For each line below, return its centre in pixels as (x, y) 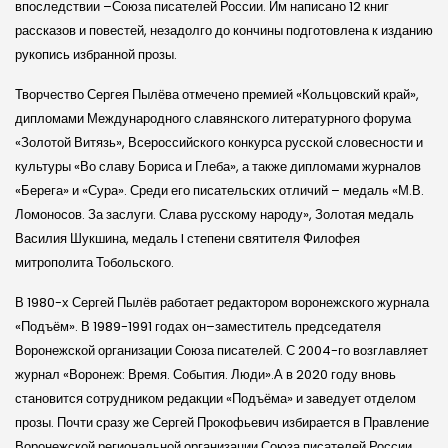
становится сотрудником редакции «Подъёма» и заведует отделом (215, 398)
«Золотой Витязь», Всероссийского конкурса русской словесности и (219, 142)
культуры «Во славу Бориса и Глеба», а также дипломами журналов (218, 166)
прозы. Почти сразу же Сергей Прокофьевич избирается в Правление (222, 422)
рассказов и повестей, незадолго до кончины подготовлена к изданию (224, 30)
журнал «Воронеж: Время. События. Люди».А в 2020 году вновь (205, 374)
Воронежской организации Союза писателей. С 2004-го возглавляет (221, 350)
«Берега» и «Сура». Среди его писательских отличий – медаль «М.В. (219, 190)
